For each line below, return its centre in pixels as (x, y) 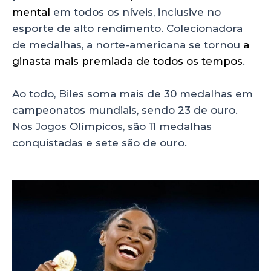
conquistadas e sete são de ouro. (100, 143)
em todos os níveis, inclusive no (135, 12)
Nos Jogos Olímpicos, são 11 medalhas (112, 127)
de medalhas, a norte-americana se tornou (128, 44)
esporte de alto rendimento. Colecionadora (127, 28)
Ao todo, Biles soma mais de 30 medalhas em (132, 94)
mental (31, 12)
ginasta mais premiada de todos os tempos (127, 61)
